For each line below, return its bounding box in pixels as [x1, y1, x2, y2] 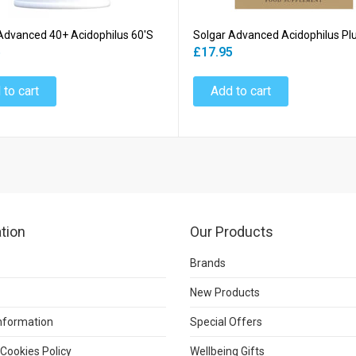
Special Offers [190, 315, 262, 329]
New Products [190, 286, 260, 300]
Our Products [190, 223, 273, 241]
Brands [190, 257, 226, 270]
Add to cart [211, 83, 271, 99]
